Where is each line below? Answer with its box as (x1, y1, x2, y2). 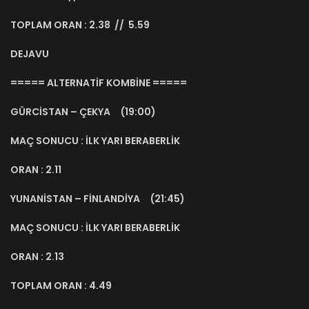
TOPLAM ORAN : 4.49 (10, 278, 112, 292)
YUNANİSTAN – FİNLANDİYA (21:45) (10, 191, 185, 206)
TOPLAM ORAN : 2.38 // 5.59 (10, 17, 150, 32)
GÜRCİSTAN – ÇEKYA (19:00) (10, 104, 156, 119)
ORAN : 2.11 (10, 162, 61, 177)
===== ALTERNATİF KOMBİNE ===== (10, 75, 187, 90)
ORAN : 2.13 (10, 249, 64, 263)
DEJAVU (10, 46, 49, 61)
